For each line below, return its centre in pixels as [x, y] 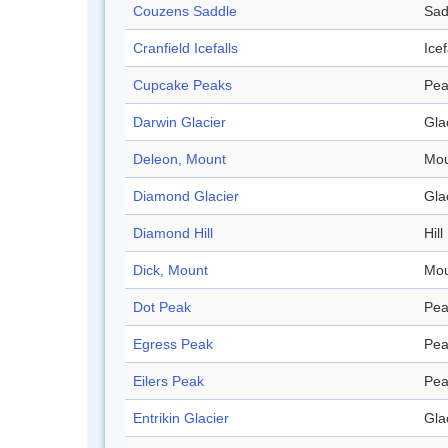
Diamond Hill [173, 233]
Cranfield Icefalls [185, 48]
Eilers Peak [168, 381]
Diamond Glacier [186, 196]
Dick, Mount [170, 270]
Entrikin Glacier [181, 418]
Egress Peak [173, 344]
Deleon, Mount [179, 159]
